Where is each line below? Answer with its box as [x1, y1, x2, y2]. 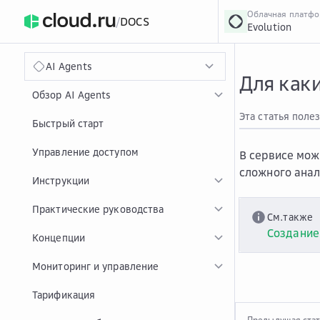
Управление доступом [32, 146, 139, 158]
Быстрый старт [32, 117, 104, 129]
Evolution [246, 21, 292, 33]
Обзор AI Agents [32, 89, 111, 101]
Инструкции [32, 174, 89, 186]
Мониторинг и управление [32, 260, 159, 272]
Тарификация [32, 289, 96, 301]
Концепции [32, 231, 85, 244]
